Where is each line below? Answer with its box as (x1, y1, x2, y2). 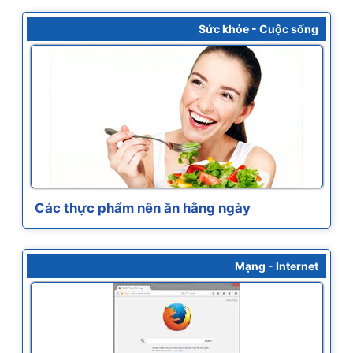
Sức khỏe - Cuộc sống (199, 22, 319, 36)
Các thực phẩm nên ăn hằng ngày (34, 200, 251, 217)
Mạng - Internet (235, 259, 319, 273)
